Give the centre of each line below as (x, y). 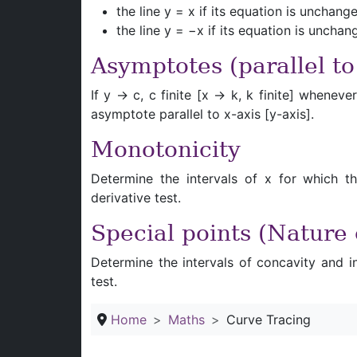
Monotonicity (166, 149)
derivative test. (136, 198)
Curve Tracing (269, 320)
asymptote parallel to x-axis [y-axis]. (202, 114)
